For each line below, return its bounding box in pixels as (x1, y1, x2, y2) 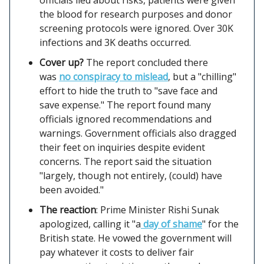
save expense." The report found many (39, 98, 211, 111)
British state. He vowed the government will (39, 231, 232, 245)
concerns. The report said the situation (39, 154, 212, 168)
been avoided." (39, 183, 104, 196)
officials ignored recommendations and (39, 112, 212, 126)
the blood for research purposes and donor (39, 7, 232, 21)
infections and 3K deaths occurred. (39, 35, 191, 49)
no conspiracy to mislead (59, 70, 168, 83)
